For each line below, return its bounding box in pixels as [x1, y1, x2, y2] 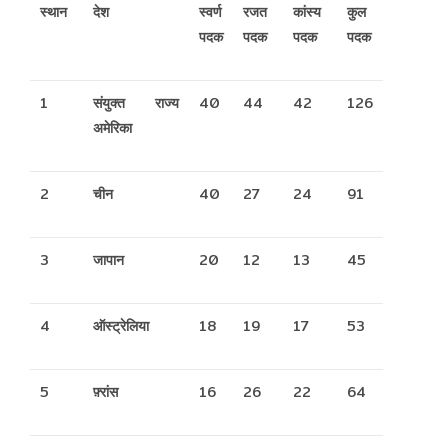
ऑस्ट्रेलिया [92, 314, 179, 337]
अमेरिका [92, 116, 132, 139]
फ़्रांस [92, 380, 124, 403]
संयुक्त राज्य [92, 91, 179, 114]
